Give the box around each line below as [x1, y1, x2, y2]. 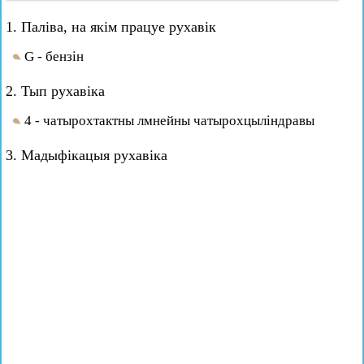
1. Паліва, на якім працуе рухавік [6, 19, 216, 35]
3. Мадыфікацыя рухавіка [6, 147, 167, 163]
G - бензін [24, 49, 84, 64]
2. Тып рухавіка [6, 83, 105, 99]
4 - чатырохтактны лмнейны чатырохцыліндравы [24, 113, 314, 128]
